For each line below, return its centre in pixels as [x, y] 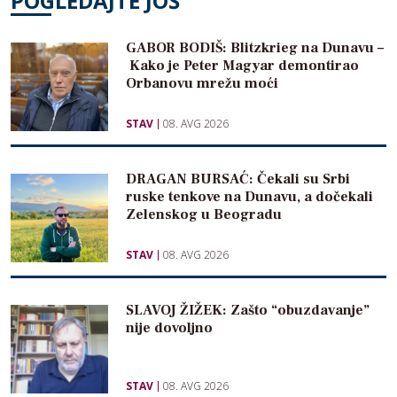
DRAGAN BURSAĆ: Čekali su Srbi [238, 179]
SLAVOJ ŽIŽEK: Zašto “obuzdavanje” [248, 311]
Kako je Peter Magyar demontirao [242, 66]
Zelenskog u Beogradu [204, 215]
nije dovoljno [169, 328]
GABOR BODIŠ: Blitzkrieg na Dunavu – [255, 48]
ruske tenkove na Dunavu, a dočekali [249, 197]
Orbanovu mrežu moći [202, 84]
